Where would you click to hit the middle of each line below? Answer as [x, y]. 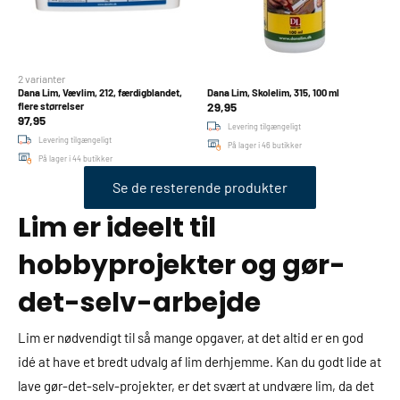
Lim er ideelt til [117, 228]
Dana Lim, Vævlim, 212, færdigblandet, [100, 92]
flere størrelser [51, 106]
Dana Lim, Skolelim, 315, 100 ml [273, 92]
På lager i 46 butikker [264, 145]
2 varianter [42, 79]
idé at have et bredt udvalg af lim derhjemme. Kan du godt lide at [200, 362]
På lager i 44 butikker [75, 158]
